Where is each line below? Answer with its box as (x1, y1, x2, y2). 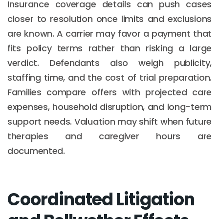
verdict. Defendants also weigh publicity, (7, 56, 212, 69)
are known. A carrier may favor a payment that (7, 27, 212, 40)
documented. (7, 144, 65, 157)
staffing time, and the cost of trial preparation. (7, 71, 212, 84)
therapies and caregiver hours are (7, 130, 212, 142)
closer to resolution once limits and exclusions (7, 12, 212, 25)
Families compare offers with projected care (7, 86, 212, 98)
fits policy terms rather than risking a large (7, 42, 212, 54)
